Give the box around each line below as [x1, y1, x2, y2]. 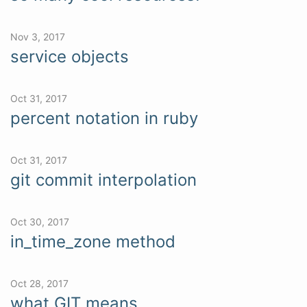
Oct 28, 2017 [10, 277, 69, 289]
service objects [10, 46, 129, 66]
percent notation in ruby [10, 108, 198, 128]
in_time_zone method [10, 231, 175, 251]
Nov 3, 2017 [10, 30, 65, 42]
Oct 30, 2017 [10, 215, 69, 228]
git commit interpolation [10, 169, 197, 190]
